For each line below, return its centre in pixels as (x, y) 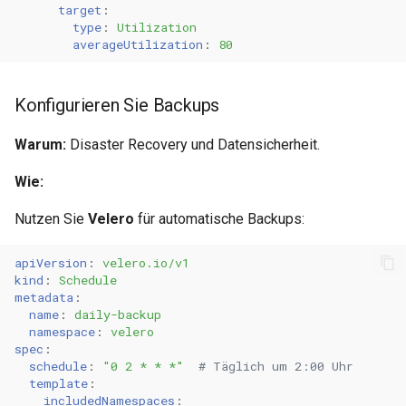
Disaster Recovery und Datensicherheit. (193, 145)
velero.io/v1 (146, 262)
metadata (44, 297)
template (58, 383)
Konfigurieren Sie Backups (117, 105)
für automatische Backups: (219, 219)
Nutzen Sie (51, 219)
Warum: (40, 145)
